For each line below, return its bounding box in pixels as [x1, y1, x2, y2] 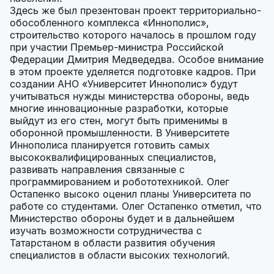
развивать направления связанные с [10, 163, 185, 176]
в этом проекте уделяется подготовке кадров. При [10, 65, 256, 78]
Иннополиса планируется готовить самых [10, 139, 210, 152]
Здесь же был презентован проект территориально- [10, 4, 261, 17]
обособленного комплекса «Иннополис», [10, 17, 209, 29]
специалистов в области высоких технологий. [10, 249, 261, 262]
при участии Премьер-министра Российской [10, 41, 223, 54]
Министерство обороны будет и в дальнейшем [10, 212, 237, 225]
